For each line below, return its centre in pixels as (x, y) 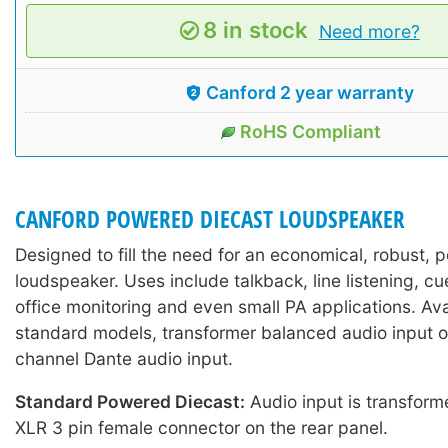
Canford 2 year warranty (310, 92)
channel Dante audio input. (124, 358)
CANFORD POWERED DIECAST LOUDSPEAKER (210, 219)
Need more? (369, 31)
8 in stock (256, 29)
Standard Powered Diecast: (130, 401)
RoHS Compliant (310, 131)
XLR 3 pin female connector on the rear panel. (201, 427)
